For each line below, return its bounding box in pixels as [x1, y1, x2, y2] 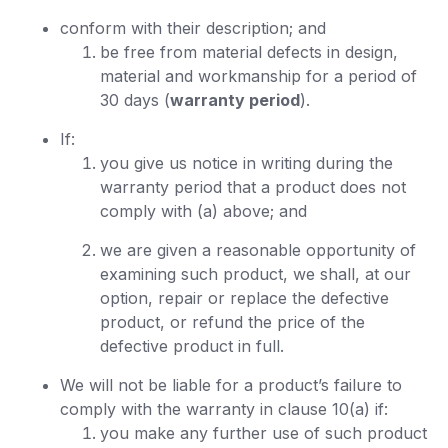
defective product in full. [100, 336, 284, 356]
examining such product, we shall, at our [100, 264, 411, 284]
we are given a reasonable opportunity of [100, 240, 416, 260]
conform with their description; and [60, 18, 326, 38]
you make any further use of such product [100, 423, 427, 443]
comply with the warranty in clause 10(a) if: [60, 399, 388, 419]
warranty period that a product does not [100, 177, 406, 197]
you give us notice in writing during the [100, 153, 393, 173]
